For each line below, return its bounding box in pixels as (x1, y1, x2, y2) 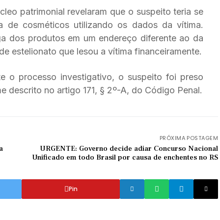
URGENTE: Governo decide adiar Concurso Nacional (40, 144, 218, 153)
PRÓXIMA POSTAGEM (159, 134, 218, 142)
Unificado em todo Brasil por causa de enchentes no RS (32, 153, 218, 162)
